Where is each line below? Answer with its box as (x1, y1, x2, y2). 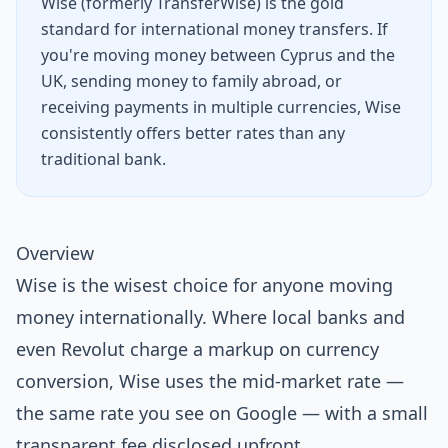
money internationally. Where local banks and (16, 305, 405, 329)
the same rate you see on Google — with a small (16, 401, 428, 425)
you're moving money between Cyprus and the (41, 44, 395, 66)
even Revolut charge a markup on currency (16, 337, 379, 361)
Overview (16, 241, 94, 265)
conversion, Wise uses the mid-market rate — (16, 369, 404, 393)
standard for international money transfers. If (41, 18, 388, 40)
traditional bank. (41, 148, 166, 170)
